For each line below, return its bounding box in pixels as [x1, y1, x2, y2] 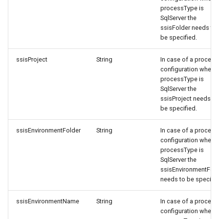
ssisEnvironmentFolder [16, 127, 81, 134]
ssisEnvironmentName [16, 197, 79, 205]
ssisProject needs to [160, 95, 218, 102]
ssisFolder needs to [160, 24, 217, 31]
